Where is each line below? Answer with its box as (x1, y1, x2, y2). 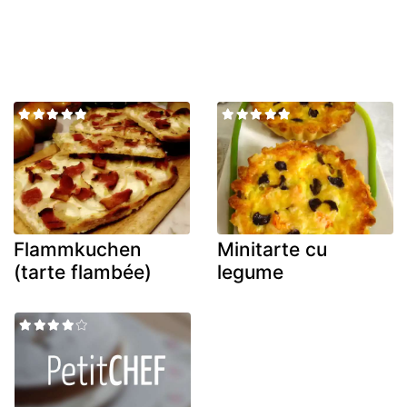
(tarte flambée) (14, 260, 152, 283)
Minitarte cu (217, 237, 327, 261)
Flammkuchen (14, 237, 142, 261)
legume (217, 260, 283, 283)
